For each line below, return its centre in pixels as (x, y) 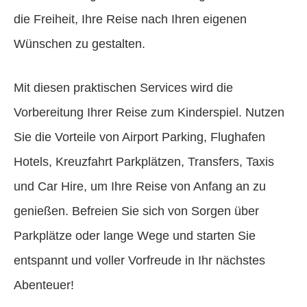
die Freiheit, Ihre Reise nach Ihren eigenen (130, 19)
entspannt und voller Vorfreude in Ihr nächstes (139, 260)
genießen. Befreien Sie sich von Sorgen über (136, 211)
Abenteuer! (44, 285)
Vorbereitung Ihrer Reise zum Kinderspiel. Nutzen (149, 112)
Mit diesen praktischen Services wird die (123, 87)
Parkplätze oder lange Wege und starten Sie (135, 235)
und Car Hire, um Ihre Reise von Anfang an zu (140, 186)
